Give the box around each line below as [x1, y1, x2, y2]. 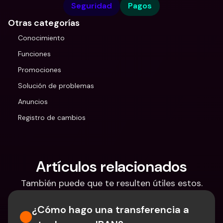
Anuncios [18, 97, 48, 106]
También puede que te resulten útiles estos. [20, 177, 203, 189]
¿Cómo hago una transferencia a [32, 203, 189, 216]
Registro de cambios [18, 113, 86, 122]
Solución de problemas [18, 81, 94, 90]
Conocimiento [18, 33, 65, 42]
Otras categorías [8, 17, 80, 29]
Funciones [18, 49, 51, 58]
